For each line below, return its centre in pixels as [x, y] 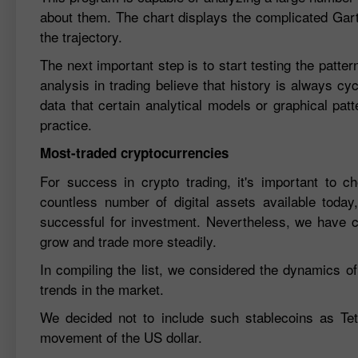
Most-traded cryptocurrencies [134, 152]
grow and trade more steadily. [128, 241]
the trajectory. [81, 36]
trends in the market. [102, 288]
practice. [66, 124]
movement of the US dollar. [121, 336]
